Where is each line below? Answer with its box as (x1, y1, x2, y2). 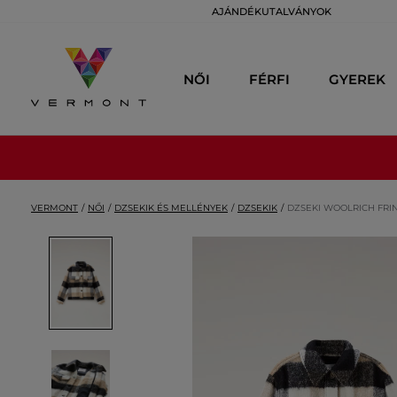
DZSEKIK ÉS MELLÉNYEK (114, 202, 228, 214)
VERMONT (31, 202, 78, 214)
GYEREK (329, 70, 385, 88)
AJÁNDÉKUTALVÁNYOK (212, 5, 331, 18)
